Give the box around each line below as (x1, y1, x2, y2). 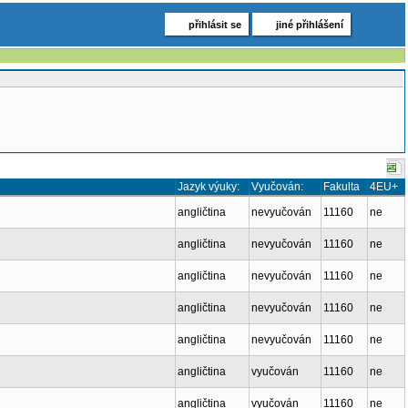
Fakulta (323, 180, 360, 193)
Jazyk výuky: (178, 180, 240, 193)
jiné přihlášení (276, 19, 343, 30)
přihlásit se (189, 19, 241, 30)
